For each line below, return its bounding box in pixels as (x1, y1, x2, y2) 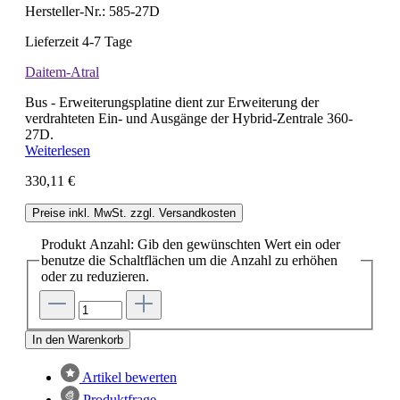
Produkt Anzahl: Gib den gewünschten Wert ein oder (41, 237, 340, 253)
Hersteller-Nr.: (25, 4, 105, 20)
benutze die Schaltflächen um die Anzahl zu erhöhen (41, 253, 337, 269)
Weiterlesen (25, 143, 90, 159)
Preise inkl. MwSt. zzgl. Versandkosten (32, 206, 236, 221)
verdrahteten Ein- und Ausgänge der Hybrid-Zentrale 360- (25, 111, 353, 127)
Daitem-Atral (25, 64, 99, 80)
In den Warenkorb (32, 332, 123, 346)
